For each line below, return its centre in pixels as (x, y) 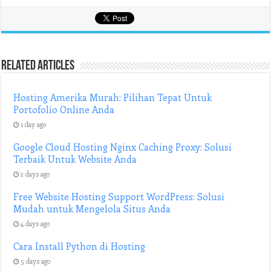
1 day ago (34, 124)
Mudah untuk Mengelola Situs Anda (92, 209)
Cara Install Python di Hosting (80, 246)
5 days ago (36, 261)
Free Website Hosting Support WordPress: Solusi (119, 197)
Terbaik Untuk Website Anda (75, 159)
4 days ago (35, 224)
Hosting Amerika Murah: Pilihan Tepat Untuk (113, 97)
